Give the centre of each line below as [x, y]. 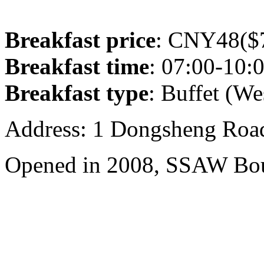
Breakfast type [77, 93]
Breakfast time [77, 66]
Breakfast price [80, 39]
